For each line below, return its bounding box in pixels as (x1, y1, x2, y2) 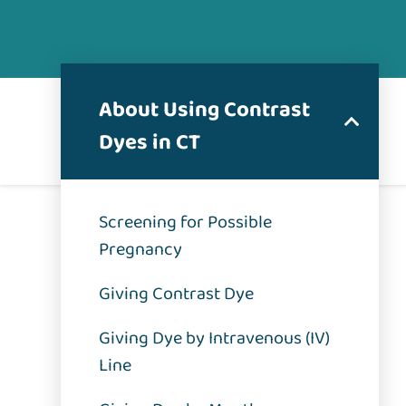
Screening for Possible (99, 208, 273, 237)
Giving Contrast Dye (99, 279, 255, 309)
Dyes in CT (99, 125, 201, 161)
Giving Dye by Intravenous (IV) (99, 324, 331, 353)
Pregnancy (99, 235, 183, 265)
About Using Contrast (99, 92, 311, 129)
